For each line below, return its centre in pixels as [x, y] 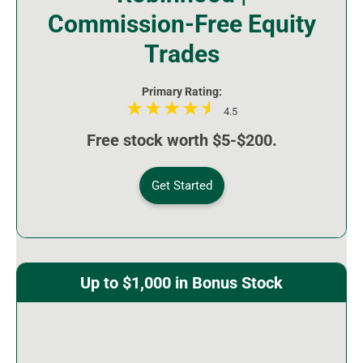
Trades [181, 54]
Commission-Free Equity [181, 24]
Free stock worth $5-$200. [181, 141]
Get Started [181, 186]
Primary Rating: [181, 92]
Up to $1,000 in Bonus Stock [181, 283]
